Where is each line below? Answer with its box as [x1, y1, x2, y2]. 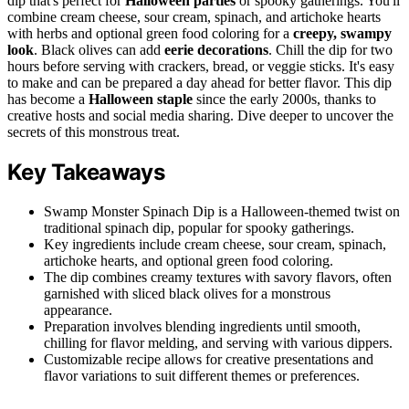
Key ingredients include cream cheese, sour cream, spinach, [44, 236, 386, 252]
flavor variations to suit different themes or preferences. [44, 367, 360, 383]
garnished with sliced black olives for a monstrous [44, 285, 330, 301]
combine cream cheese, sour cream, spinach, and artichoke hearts [7, 9, 381, 25]
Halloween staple [89, 91, 193, 107]
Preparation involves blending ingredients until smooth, [44, 318, 361, 334]
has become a [7, 91, 89, 107]
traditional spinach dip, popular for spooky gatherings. [44, 219, 354, 236]
